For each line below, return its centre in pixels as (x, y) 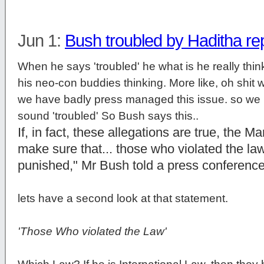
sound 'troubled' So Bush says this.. (108, 116)
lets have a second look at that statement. (123, 199)
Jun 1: (41, 41)
